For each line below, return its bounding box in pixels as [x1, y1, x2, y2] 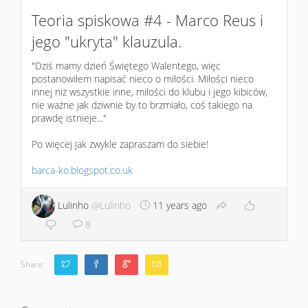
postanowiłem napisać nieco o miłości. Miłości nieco [32, 71, 254, 85]
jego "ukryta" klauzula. [32, 30, 181, 52]
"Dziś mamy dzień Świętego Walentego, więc [32, 58, 221, 72]
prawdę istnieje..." [32, 111, 107, 124]
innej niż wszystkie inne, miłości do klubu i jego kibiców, [32, 85, 267, 98]
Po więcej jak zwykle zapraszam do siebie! [32, 137, 208, 151]
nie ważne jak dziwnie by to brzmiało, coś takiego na [32, 98, 252, 111]
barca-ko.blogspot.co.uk [32, 163, 133, 177]
